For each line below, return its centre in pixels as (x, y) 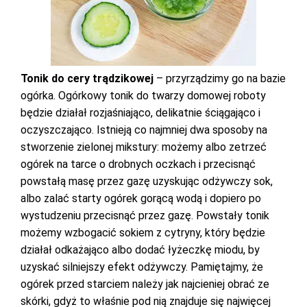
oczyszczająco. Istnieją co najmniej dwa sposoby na (144, 130)
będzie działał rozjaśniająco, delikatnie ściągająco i (140, 113)
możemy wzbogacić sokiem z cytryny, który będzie (143, 233)
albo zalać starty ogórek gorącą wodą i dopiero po (141, 198)
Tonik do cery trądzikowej (87, 78)
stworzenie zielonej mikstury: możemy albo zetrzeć (144, 147)
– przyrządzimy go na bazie (220, 78)
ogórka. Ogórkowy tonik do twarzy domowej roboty (143, 96)
